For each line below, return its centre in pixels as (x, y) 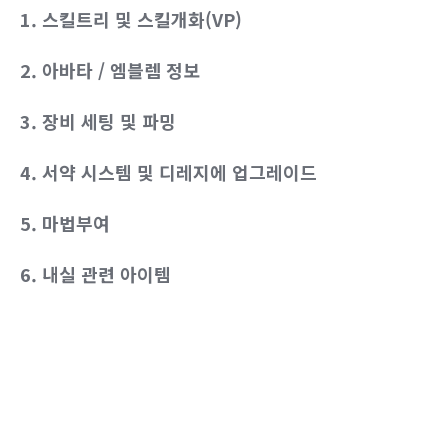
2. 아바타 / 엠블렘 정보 (110, 70)
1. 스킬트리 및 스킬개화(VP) (131, 19)
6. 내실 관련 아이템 (95, 274)
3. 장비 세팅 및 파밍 (98, 121)
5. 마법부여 (65, 223)
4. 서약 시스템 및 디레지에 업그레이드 (168, 172)
